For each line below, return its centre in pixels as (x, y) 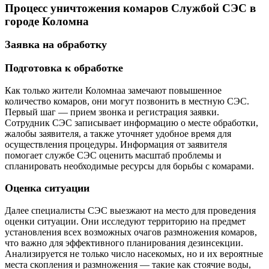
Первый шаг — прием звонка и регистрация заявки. (112, 112)
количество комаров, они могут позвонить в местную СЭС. (127, 101)
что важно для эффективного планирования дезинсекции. (124, 243)
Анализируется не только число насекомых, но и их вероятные (134, 253)
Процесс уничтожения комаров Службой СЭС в (130, 8)
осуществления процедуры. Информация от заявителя (116, 144)
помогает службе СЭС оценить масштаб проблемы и (113, 155)
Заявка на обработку (56, 45)
